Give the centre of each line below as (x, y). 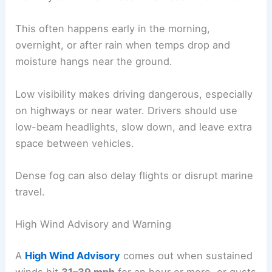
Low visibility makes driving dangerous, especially (134, 94)
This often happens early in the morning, (113, 29)
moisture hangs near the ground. (94, 62)
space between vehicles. (75, 143)
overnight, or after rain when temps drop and (123, 45)
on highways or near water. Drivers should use (127, 110)
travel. (30, 192)
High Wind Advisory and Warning (93, 224)
